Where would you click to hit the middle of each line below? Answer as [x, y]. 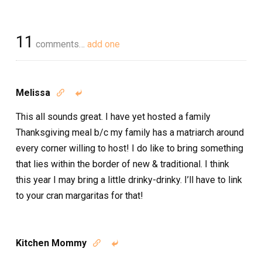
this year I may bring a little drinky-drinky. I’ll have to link [129, 180]
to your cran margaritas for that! [80, 196]
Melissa [33, 93]
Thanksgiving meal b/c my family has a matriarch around [130, 133]
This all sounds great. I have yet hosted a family [113, 117]
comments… [60, 44]
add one [104, 44]
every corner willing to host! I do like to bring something [130, 149]
